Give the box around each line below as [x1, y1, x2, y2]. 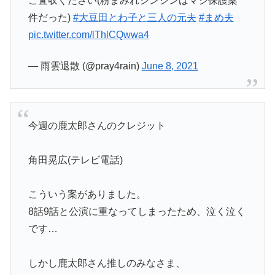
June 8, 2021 [141, 60, 198, 71]
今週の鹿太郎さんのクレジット [28, 120, 166, 131]
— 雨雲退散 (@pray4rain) [28, 60, 142, 71]
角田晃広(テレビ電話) [28, 154, 123, 165]
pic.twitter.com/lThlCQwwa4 [28, 29, 149, 41]
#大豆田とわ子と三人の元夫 [72, 12, 196, 23]
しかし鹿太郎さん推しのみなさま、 [28, 257, 185, 268]
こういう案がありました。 [28, 188, 146, 199]
